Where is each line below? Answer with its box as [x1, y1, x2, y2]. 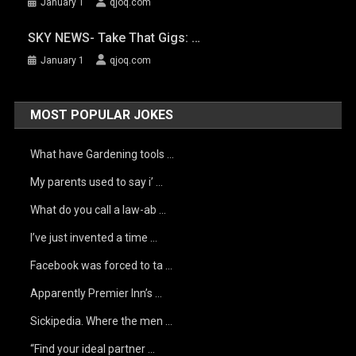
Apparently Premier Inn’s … [30, 287, 163, 300]
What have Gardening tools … [30, 148, 175, 161]
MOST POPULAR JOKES [30, 107, 174, 122]
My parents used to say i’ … [30, 176, 164, 188]
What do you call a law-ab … [30, 203, 167, 216]
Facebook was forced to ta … [30, 259, 173, 272]
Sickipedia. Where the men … [30, 315, 173, 327]
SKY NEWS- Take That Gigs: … [27, 30, 200, 45]
